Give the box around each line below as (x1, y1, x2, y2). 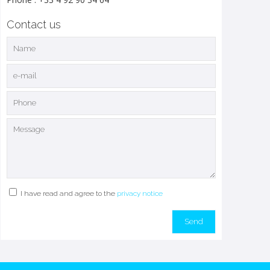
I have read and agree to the (20, 189, 117, 198)
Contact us (6, 17, 61, 31)
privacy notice (116, 189, 163, 198)
